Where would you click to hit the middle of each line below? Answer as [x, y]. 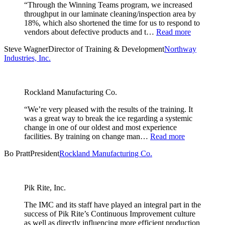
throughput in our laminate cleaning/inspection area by [110, 14]
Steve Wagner [26, 49]
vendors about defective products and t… [89, 32]
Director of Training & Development [106, 49]
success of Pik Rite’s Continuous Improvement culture [110, 214]
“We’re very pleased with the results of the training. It [108, 109]
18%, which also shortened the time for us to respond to [112, 23]
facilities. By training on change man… [86, 137]
